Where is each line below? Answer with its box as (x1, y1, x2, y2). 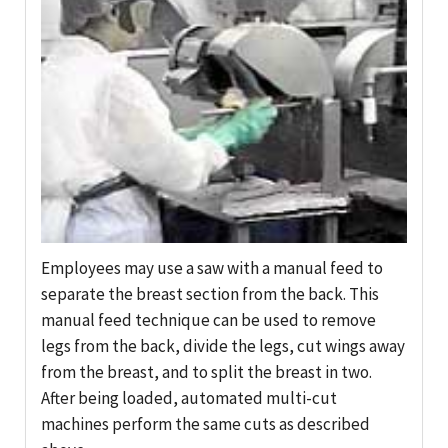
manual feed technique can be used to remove (41, 308, 376, 331)
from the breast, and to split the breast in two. (41, 360, 372, 383)
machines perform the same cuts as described (41, 412, 370, 435)
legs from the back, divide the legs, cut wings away (41, 334, 405, 357)
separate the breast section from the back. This (41, 282, 379, 305)
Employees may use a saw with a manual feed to (41, 256, 383, 279)
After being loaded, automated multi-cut (41, 386, 337, 409)
